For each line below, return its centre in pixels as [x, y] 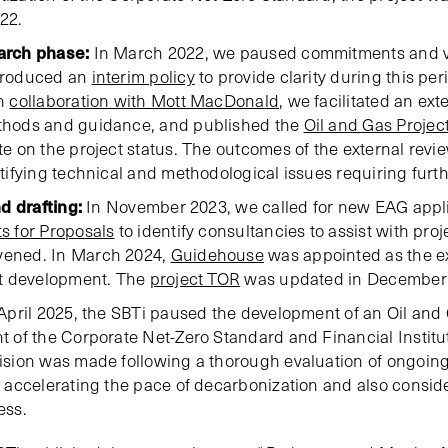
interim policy [143, 76]
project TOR [195, 278]
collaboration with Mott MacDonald [144, 100]
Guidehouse [217, 254]
